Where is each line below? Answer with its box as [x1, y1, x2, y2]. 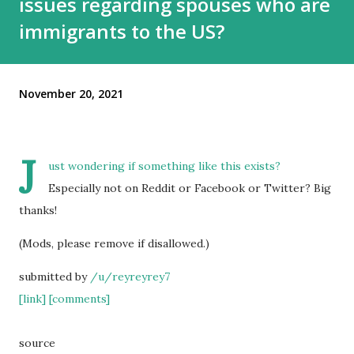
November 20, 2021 [19, 85, 123, 101]
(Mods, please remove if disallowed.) [19, 236, 209, 251]
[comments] [49, 292, 110, 307]
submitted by [19, 269, 90, 284]
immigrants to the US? [19, 18, 224, 45]
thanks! [19, 203, 57, 218]
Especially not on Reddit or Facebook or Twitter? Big [48, 181, 331, 196]
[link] [19, 292, 46, 307]
